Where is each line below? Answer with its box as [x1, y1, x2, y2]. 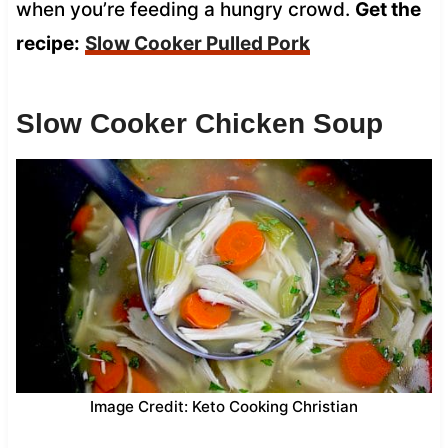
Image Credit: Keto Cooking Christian [90, 396, 358, 416]
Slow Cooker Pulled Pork [84, 31, 310, 55]
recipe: [15, 31, 80, 55]
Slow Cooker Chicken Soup [15, 107, 383, 139]
